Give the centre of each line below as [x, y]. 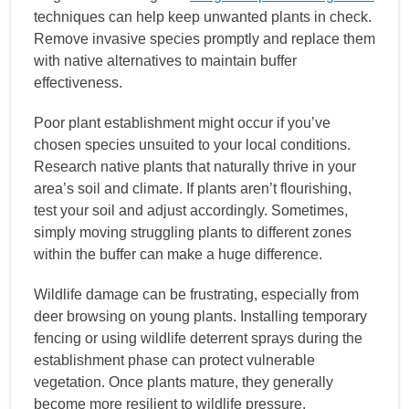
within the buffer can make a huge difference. [178, 254]
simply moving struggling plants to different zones [193, 232]
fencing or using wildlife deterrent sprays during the [198, 338]
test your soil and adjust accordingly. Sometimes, [191, 210]
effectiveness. [78, 82]
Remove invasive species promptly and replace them [204, 38]
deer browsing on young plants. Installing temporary [200, 316]
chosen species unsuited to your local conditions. [192, 144]
